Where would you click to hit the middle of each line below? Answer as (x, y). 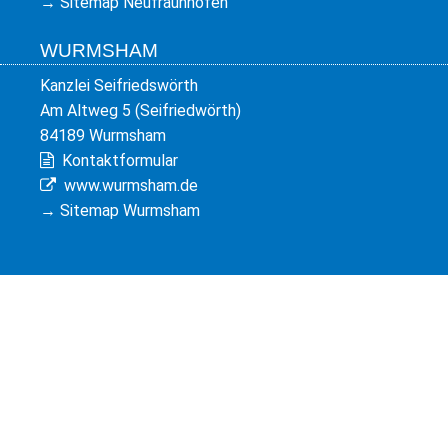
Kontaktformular (120, 161)
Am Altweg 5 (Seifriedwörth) (140, 111)
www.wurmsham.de (131, 186)
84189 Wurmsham (103, 136)
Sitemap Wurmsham (130, 211)
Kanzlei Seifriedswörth (119, 86)
